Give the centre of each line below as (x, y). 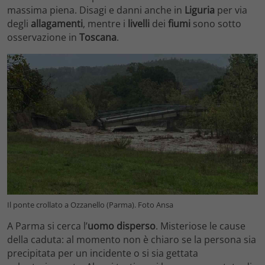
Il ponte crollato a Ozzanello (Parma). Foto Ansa (90, 205)
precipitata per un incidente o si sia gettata (103, 253)
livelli (139, 23)
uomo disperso (122, 226)
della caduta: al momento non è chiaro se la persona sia (132, 240)
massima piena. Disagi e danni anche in (96, 10)
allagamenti (57, 23)
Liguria (200, 10)
